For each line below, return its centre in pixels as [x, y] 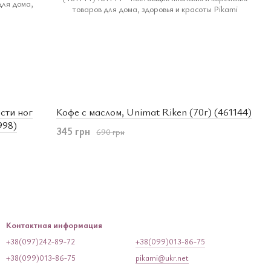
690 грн [111, 131]
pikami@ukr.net [162, 258]
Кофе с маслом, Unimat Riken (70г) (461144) [154, 112]
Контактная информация [54, 225]
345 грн [73, 131]
